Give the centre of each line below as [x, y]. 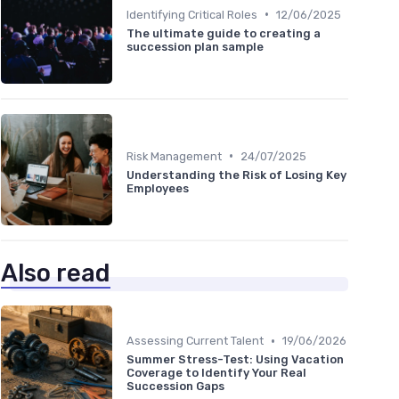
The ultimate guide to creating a [224, 33]
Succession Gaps [175, 387]
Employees [158, 188]
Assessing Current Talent [195, 341]
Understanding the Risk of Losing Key [236, 175]
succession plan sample [195, 46]
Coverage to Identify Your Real [216, 373]
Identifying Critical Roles [192, 14]
